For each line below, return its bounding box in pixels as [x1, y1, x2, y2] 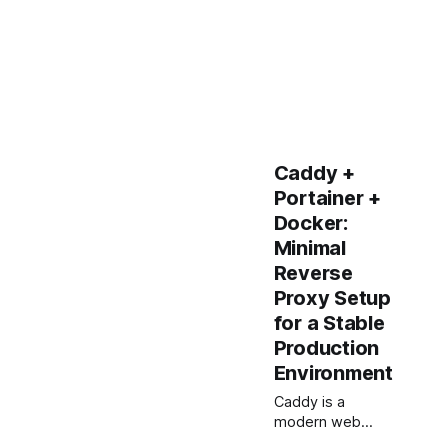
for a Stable [273, 311, 385, 335]
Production [273, 336, 379, 360]
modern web [273, 413, 361, 431]
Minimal [273, 236, 346, 260]
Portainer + [273, 186, 381, 210]
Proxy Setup [273, 286, 391, 310]
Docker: [273, 211, 348, 235]
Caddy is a [273, 393, 345, 411]
